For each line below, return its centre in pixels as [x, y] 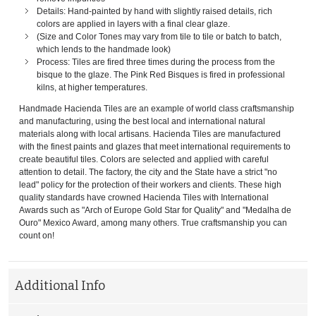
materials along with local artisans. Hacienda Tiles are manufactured [150, 134]
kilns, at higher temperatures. [92, 87]
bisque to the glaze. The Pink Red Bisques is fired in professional [161, 74]
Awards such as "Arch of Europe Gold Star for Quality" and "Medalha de [155, 210]
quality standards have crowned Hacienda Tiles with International [144, 197]
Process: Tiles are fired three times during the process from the [156, 62]
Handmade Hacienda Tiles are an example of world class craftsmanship [157, 108]
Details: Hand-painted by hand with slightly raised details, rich [154, 11]
